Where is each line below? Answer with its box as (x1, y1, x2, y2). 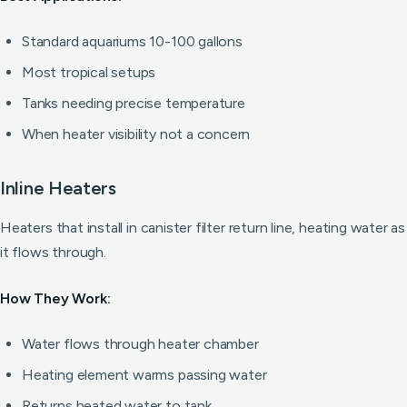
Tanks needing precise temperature (22, 94, 245, 112)
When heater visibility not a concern (22, 125, 251, 143)
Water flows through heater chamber (22, 335, 259, 352)
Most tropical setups (22, 64, 156, 81)
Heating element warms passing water (22, 366, 267, 383)
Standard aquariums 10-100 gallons (22, 33, 243, 50)
